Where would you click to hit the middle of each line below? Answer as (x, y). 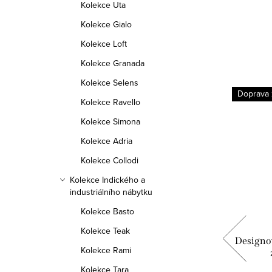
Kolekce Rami (106, 250)
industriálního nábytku (111, 192)
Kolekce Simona (110, 121)
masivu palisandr (132, 253)
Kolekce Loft (104, 44)
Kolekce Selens (110, 83)
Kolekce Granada (113, 63)
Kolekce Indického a (107, 180)
